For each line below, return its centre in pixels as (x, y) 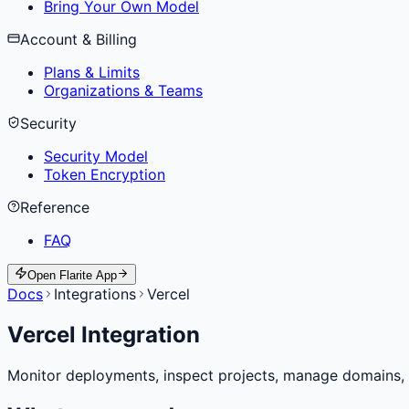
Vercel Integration (104, 334)
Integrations (95, 294)
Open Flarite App (72, 275)
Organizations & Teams (123, 90)
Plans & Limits (92, 72)
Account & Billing (79, 39)
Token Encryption (105, 174)
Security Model (96, 156)
